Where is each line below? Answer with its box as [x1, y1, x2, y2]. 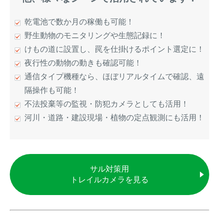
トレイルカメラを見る [70, 175, 149, 184]
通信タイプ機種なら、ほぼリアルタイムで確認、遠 [24, 72, 204, 81]
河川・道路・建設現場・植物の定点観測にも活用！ [24, 113, 204, 122]
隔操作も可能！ [24, 86, 79, 94]
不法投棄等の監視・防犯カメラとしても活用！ [24, 100, 189, 108]
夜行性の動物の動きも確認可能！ [24, 59, 142, 67]
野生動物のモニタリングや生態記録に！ [24, 31, 165, 40]
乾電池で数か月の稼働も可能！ [24, 18, 134, 26]
